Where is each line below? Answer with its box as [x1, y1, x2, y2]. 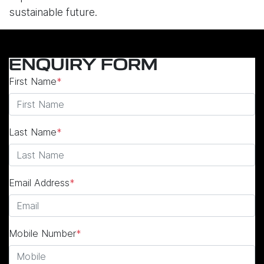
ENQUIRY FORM [9, 57, 157, 74]
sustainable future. [9, 5, 97, 18]
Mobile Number [9, 227, 76, 239]
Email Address [9, 176, 70, 189]
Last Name [9, 126, 57, 138]
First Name [9, 75, 57, 87]
